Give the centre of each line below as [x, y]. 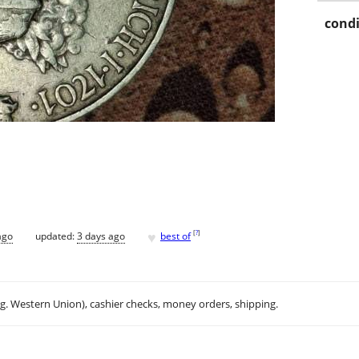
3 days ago [101, 236]
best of [175, 236]
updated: [56, 236]
